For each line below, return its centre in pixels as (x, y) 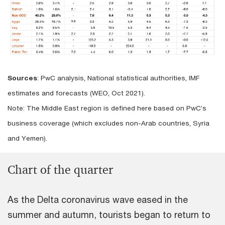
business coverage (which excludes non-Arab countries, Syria (108, 123)
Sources (22, 78)
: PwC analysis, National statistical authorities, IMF (118, 78)
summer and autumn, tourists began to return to (109, 215)
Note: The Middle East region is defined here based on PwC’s (107, 108)
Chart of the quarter (60, 170)
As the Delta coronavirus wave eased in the (98, 200)
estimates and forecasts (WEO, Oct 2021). (77, 93)
